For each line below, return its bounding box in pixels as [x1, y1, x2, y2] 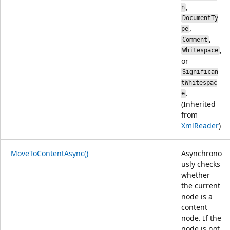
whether [181, 169, 210, 180]
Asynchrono [181, 148, 222, 158]
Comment [182, 36, 208, 44]
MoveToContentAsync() [11, 148, 88, 158]
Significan [182, 68, 219, 76]
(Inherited [181, 99, 216, 109]
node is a [181, 191, 213, 201]
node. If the [181, 213, 221, 223]
